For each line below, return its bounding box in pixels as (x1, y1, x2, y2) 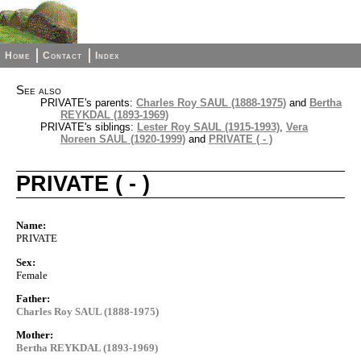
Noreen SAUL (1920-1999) (60, 133, 185, 145)
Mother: (16, 329, 53, 342)
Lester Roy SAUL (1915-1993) (137, 121, 280, 133)
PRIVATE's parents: (40, 97, 136, 109)
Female (16, 268, 48, 281)
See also (16, 84, 61, 97)
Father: (16, 292, 50, 305)
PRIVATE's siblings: (40, 121, 137, 133)
